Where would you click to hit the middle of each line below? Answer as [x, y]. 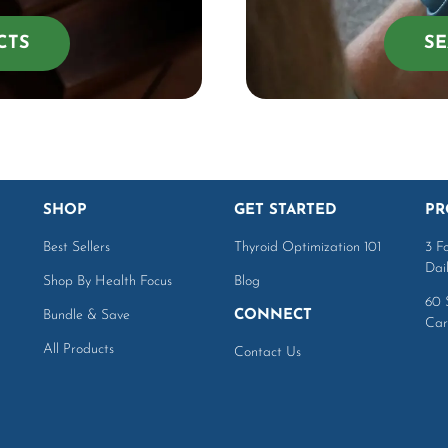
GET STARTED [285, 210]
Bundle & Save [87, 315]
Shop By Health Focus [108, 281]
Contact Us [267, 352]
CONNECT [272, 315]
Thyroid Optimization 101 [307, 247]
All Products [79, 349]
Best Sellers [77, 247]
